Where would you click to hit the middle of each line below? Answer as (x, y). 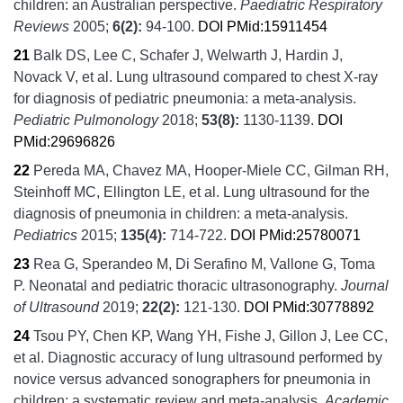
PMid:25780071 (310, 235)
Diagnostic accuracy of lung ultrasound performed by (215, 357)
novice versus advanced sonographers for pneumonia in (192, 379)
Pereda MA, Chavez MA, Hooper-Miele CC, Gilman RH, (211, 170)
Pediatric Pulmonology (86, 120)
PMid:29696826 (64, 141)
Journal (365, 285)
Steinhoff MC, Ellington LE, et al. (116, 192)
